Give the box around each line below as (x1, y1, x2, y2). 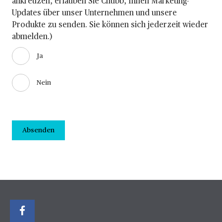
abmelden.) (12, 33, 53, 41)
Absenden (22, 127, 55, 134)
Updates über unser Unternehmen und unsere (12, 9, 177, 17)
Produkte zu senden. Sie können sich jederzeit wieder (12, 21, 208, 29)
